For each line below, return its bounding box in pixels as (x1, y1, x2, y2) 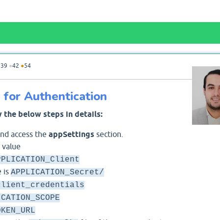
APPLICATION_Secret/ (10, 167, 104, 177)
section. (94, 129, 123, 138)
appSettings (48, 129, 94, 139)
